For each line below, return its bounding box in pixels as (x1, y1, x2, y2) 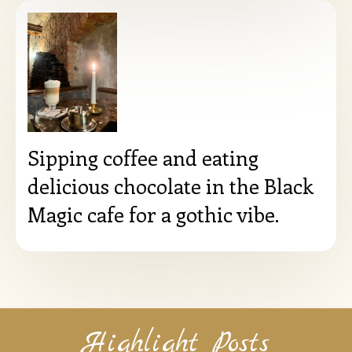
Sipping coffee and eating (27, 143, 258, 171)
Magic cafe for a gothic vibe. (27, 200, 279, 228)
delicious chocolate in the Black (27, 171, 313, 200)
